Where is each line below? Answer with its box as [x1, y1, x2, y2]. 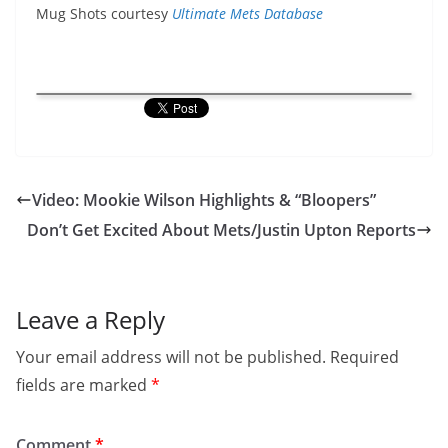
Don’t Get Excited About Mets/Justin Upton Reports [27, 219, 416, 241]
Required [330, 346, 399, 368]
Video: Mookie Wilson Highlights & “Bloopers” [32, 189, 376, 211]
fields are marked [16, 374, 151, 396]
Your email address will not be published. [16, 346, 326, 368]
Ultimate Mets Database [172, 4, 323, 23]
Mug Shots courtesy [36, 4, 172, 23]
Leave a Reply [16, 303, 165, 336]
